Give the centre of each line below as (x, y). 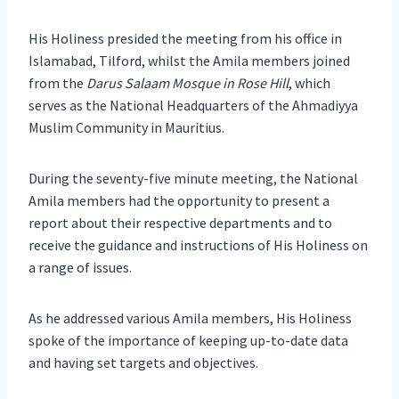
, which (309, 82)
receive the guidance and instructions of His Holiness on (198, 244)
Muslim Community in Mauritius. (126, 127)
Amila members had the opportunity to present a (179, 200)
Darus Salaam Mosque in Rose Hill (187, 82)
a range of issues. (80, 267)
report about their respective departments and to (180, 222)
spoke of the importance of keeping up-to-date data (188, 340)
